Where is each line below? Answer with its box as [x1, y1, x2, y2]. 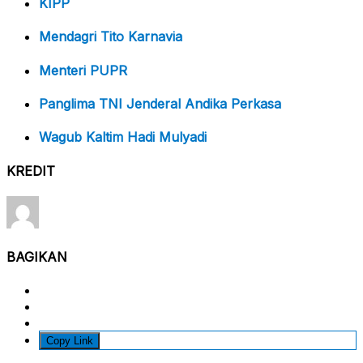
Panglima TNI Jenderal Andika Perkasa [39, 96, 281, 113]
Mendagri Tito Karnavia [39, 28, 182, 45]
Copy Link [46, 335, 93, 348]
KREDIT [6, 162, 55, 179]
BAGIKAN [6, 249, 67, 266]
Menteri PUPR [39, 62, 127, 79]
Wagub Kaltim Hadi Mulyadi [39, 129, 207, 146]
